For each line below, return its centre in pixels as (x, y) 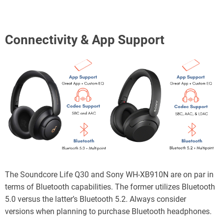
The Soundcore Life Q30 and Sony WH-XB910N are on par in (109, 174)
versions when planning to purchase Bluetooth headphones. (108, 211)
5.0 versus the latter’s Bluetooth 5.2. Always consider (96, 199)
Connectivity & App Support (85, 40)
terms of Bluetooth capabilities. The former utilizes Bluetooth (110, 187)
